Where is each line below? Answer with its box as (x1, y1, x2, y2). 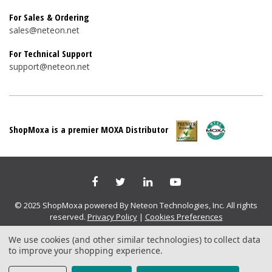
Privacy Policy (87, 211, 137, 223)
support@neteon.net (9, 61, 90, 73)
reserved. (49, 211, 87, 223)
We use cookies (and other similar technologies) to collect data (8, 234, 260, 245)
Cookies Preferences (144, 211, 223, 223)
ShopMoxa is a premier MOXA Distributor (9, 123, 168, 136)
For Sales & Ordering (9, 11, 89, 24)
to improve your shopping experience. (8, 245, 163, 256)
